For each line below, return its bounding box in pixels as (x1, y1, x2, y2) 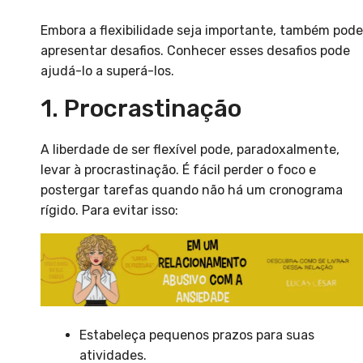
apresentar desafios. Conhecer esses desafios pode (41, 43, 350, 59)
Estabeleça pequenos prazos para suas (79, 327, 314, 343)
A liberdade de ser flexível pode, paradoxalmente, (41, 142, 340, 158)
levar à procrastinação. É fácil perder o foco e (41, 162, 316, 178)
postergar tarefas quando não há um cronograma (41, 182, 343, 199)
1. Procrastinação (41, 94, 241, 124)
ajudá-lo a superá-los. (41, 63, 174, 79)
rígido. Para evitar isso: (41, 203, 178, 219)
